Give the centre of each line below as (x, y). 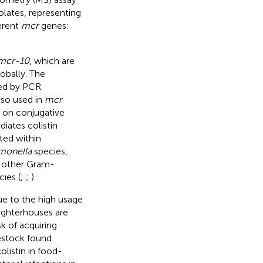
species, (49, 151)
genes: (54, 25)
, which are (52, 60)
